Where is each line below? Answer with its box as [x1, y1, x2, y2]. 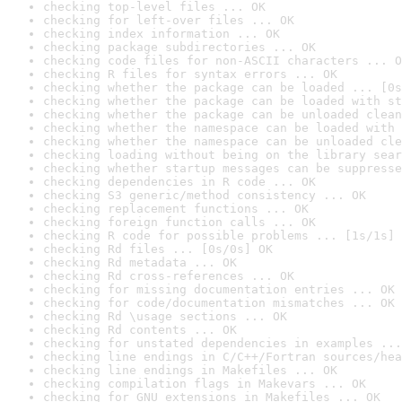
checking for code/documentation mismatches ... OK [43, 296, 395, 310]
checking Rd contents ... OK [43, 323, 237, 336]
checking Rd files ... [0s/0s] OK [43, 242, 273, 256]
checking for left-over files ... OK [43, 13, 294, 27]
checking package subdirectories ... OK [43, 40, 316, 54]
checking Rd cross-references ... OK [43, 269, 294, 283]
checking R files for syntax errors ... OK [43, 67, 337, 81]
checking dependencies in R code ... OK [43, 175, 316, 188]
